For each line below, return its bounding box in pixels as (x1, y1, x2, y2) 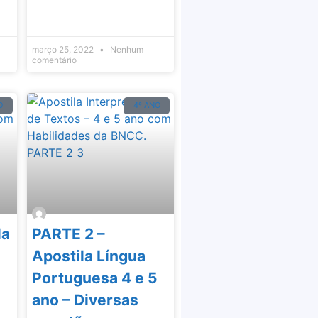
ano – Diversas (31, 291, 138, 309)
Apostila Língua (31, 247, 146, 265)
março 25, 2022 (31, 43, 96, 55)
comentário (31, 54, 77, 65)
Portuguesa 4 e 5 (31, 269, 158, 287)
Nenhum (107, 43, 143, 55)
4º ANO (133, 100, 160, 111)
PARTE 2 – (31, 225, 105, 243)
